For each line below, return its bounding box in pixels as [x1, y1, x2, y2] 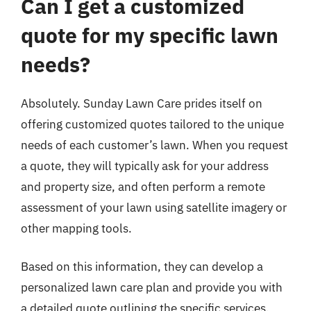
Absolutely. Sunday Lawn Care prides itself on [21, 95, 262, 111]
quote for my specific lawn [21, 21, 278, 49]
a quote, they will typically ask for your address [21, 158, 269, 174]
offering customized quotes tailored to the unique [21, 116, 284, 132]
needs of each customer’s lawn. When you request [21, 137, 288, 153]
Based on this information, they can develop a [21, 259, 263, 274]
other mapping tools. [21, 220, 132, 236]
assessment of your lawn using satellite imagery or [21, 199, 287, 215]
